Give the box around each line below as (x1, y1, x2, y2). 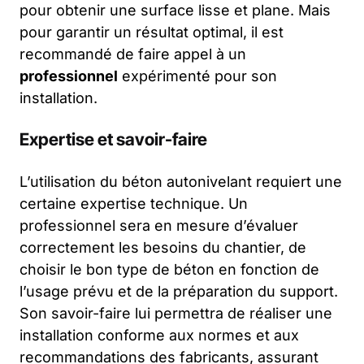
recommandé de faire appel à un (19, 45, 246, 63)
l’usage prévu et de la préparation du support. (19, 282, 338, 300)
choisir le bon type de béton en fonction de (19, 260, 319, 278)
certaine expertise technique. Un (19, 194, 248, 212)
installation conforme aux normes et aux (19, 326, 299, 344)
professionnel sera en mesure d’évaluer (19, 216, 298, 234)
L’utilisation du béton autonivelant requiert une (19, 172, 342, 190)
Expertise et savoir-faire (19, 128, 207, 149)
